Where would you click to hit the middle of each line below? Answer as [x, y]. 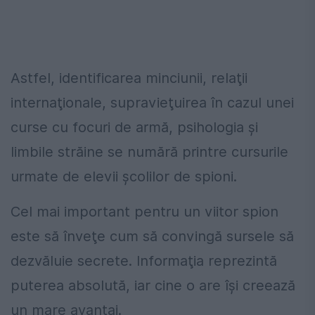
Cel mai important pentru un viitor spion [144, 211]
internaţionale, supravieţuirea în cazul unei [152, 102]
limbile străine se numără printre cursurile [149, 152]
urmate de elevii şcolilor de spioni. [124, 176]
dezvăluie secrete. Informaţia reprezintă [144, 261]
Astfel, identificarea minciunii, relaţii [129, 78]
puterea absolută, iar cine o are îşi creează [153, 285]
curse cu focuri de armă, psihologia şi [134, 127]
